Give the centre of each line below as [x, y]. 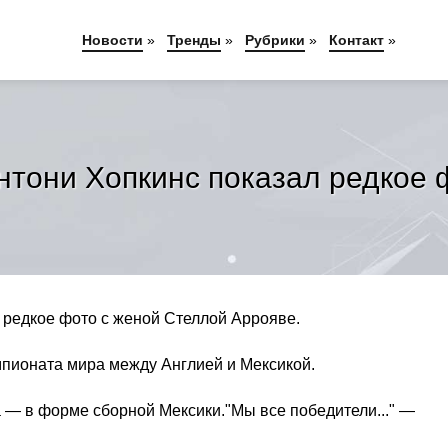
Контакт [357, 40]
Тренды [194, 40]
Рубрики [275, 40]
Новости [113, 40]
